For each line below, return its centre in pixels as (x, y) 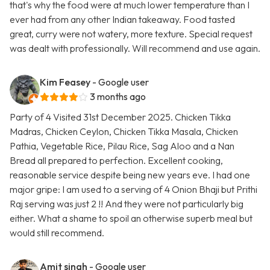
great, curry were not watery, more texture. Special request (131, 34)
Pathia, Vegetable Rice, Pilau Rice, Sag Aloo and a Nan (122, 146)
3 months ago (118, 97)
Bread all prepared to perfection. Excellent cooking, (116, 161)
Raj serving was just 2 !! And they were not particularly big (127, 204)
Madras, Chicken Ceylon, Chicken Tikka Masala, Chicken (124, 132)
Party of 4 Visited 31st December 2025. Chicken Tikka (120, 117)
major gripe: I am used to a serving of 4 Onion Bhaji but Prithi (133, 190)
